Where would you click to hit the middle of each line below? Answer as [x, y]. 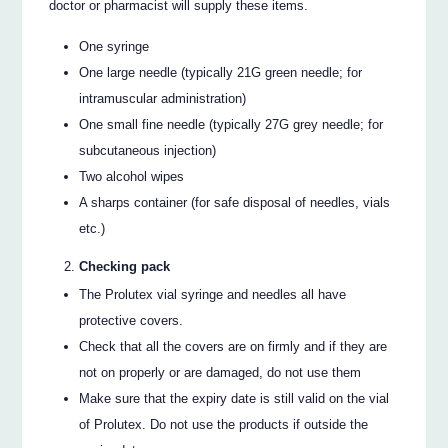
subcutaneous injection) [148, 150]
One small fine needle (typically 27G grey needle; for [231, 124]
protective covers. [131, 320]
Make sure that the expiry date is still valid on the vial [234, 398]
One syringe [114, 46]
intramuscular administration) [163, 98]
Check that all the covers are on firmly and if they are [233, 346]
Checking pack [125, 266]
